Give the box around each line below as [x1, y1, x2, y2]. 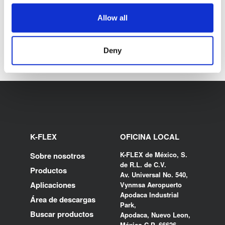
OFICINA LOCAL [120, 131, 179, 143]
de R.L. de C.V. [120, 160, 166, 170]
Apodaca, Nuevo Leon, [120, 210, 190, 220]
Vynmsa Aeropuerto [120, 180, 182, 190]
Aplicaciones [30, 179, 75, 191]
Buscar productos [30, 208, 93, 220]
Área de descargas [30, 194, 95, 205]
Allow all [97, 13, 128, 22]
